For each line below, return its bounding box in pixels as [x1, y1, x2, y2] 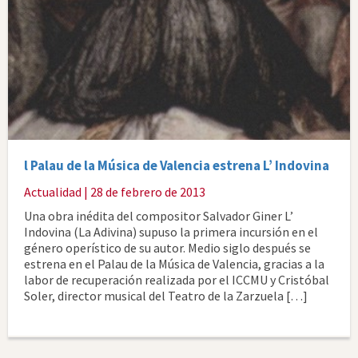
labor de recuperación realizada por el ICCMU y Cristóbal [24, 272, 329, 288]
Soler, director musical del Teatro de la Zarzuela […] [24, 288, 308, 304]
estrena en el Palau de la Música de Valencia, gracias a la [24, 256, 324, 272]
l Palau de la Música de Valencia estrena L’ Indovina [24, 157, 329, 174]
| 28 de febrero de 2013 [82, 184, 205, 200]
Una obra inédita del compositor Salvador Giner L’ [24, 208, 293, 224]
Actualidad [24, 184, 82, 200]
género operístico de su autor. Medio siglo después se [24, 240, 311, 256]
